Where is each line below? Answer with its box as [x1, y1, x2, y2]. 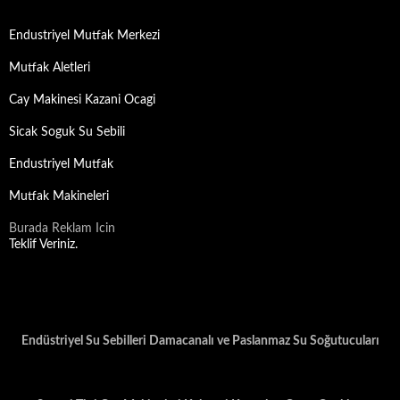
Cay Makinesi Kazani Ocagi [9, 94, 155, 106]
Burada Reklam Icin [9, 222, 115, 235]
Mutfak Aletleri [9, 62, 90, 74]
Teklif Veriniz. [9, 238, 78, 251]
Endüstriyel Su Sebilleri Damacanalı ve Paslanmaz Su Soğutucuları [21, 335, 379, 347]
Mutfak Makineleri [9, 190, 109, 203]
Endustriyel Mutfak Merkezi [9, 29, 160, 42]
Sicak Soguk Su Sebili [9, 126, 125, 138]
